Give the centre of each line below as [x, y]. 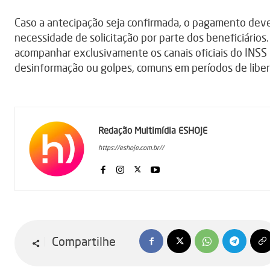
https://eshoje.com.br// [131, 148]
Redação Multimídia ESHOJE [153, 131]
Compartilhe [84, 242]
